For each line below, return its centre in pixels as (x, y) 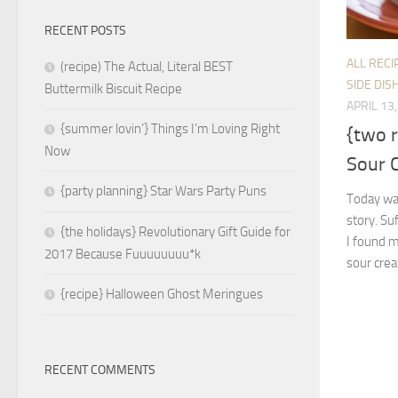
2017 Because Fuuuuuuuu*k (123, 255)
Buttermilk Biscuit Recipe (113, 89)
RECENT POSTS (85, 31)
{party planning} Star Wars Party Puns (163, 191)
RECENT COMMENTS (100, 370)
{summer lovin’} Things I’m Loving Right (170, 129)
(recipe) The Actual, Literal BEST (147, 67)
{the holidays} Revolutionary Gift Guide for (175, 232)
